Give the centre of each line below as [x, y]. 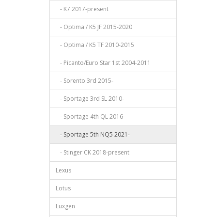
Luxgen [65, 206]
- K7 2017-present [82, 9]
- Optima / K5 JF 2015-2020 [94, 27]
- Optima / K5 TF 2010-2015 [95, 45]
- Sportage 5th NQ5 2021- [93, 135]
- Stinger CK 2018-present [93, 153]
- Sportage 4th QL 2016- [90, 117]
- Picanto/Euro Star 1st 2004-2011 [103, 63]
